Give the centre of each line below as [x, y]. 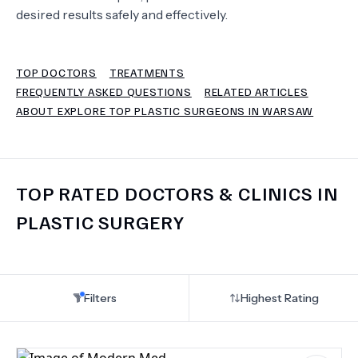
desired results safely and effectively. [122, 14]
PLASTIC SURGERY [101, 221]
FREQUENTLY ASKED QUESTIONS [104, 91]
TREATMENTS [147, 72]
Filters [100, 298]
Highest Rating [279, 298]
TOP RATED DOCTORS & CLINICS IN [177, 193]
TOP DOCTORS [56, 72]
